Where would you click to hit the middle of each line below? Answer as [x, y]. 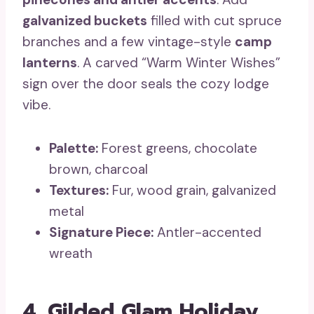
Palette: [74, 148]
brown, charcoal [98, 169]
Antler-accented [207, 232]
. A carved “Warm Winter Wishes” [179, 62]
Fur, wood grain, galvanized [192, 190]
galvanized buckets [85, 20]
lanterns [50, 62]
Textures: [79, 190]
